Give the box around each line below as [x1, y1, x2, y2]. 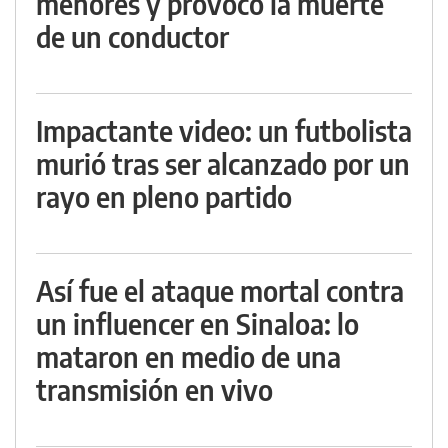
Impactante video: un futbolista [36, 113, 412, 148]
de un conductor [36, 19, 229, 54]
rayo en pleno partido [36, 179, 292, 214]
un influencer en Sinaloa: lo [36, 306, 359, 341]
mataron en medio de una [36, 339, 341, 374]
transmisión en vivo [36, 372, 273, 407]
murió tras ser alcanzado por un [36, 146, 410, 181]
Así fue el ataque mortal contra [36, 273, 404, 308]
